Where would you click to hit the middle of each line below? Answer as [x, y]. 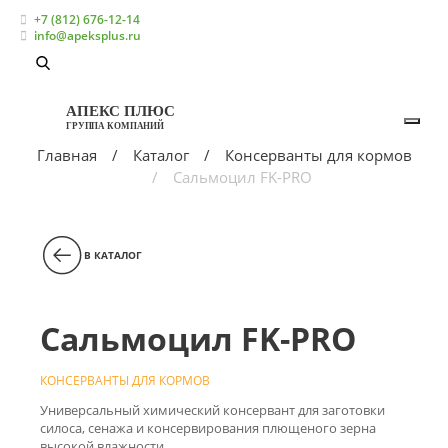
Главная [66, 155]
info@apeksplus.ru [87, 35]
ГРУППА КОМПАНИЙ [115, 125]
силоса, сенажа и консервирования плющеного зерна [208, 428]
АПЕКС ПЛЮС [120, 110]
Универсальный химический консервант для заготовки [212, 410]
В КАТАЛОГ [113, 254]
